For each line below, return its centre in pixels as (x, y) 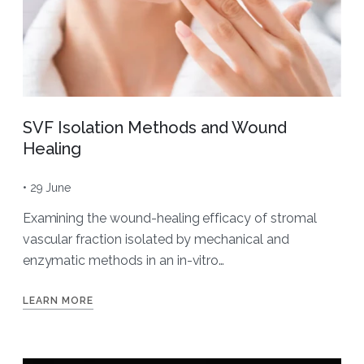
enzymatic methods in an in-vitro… (123, 260)
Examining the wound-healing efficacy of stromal (169, 218)
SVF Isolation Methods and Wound (154, 127)
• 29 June (47, 187)
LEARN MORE (58, 300)
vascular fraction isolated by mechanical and (156, 239)
